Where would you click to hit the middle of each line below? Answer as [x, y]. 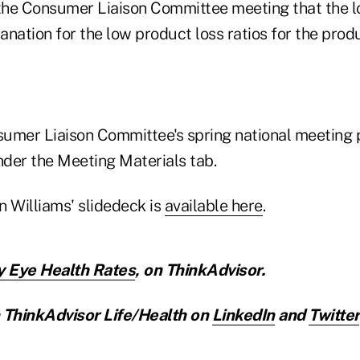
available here [213, 205]
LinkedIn [243, 315]
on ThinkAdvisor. [204, 270]
